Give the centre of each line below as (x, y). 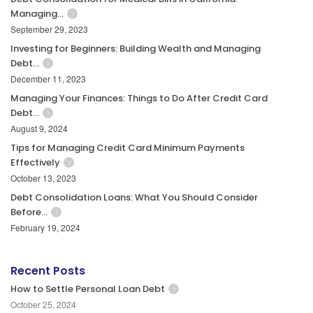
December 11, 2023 (48, 79)
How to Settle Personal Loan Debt (88, 289)
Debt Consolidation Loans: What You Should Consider (134, 198)
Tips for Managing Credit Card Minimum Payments (128, 148)
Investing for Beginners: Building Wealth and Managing (136, 49)
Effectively (35, 163)
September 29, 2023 (49, 29)
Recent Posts (48, 271)
